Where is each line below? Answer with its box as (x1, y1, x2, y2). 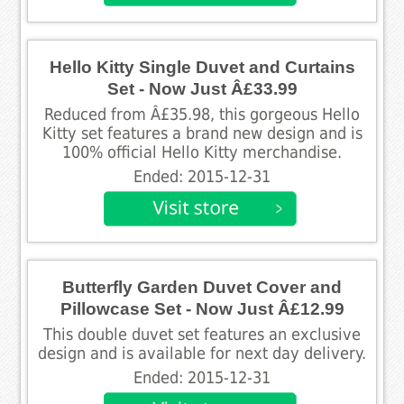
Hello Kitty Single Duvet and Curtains (49, 57, 355, 77)
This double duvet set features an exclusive (43, 325, 361, 344)
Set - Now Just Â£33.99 (106, 78, 298, 98)
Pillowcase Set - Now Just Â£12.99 (60, 298, 344, 318)
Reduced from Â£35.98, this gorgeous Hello (44, 105, 360, 124)
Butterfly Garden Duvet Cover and (62, 277, 342, 297)
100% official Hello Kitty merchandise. (62, 142, 342, 161)
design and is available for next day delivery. (38, 344, 366, 363)
